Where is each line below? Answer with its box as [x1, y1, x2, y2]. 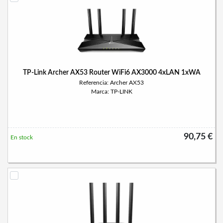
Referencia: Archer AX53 [79, 80, 144, 86]
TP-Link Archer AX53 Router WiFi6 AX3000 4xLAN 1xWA [22, 69, 201, 76]
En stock [10, 134, 33, 140]
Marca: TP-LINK [91, 89, 132, 95]
